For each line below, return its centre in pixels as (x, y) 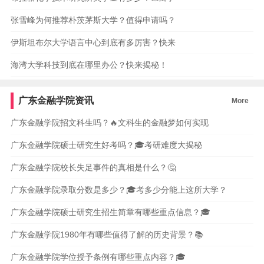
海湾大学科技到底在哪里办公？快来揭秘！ (89, 65)
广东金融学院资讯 (56, 101)
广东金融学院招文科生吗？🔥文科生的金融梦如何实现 (109, 123)
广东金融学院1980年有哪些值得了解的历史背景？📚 (107, 235)
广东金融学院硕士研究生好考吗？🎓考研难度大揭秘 (106, 145)
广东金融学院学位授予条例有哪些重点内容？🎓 (98, 257)
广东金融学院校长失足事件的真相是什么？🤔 (93, 168)
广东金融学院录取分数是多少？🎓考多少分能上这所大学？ (118, 190)
